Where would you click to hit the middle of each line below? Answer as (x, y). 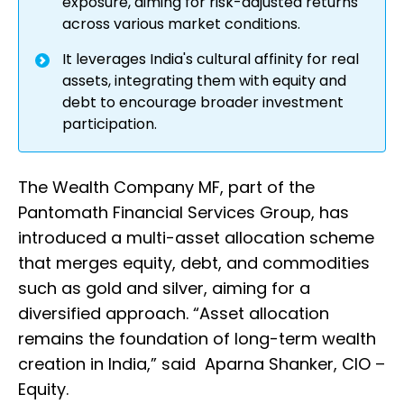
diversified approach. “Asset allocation (174, 314)
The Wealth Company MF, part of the (166, 188)
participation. (110, 124)
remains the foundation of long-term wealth (197, 339)
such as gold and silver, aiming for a (164, 289)
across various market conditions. (181, 24)
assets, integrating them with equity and (204, 81)
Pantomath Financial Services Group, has (184, 213)
